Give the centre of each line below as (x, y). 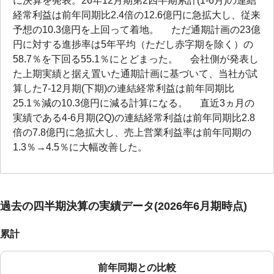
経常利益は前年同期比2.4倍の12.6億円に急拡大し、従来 (137, 15)
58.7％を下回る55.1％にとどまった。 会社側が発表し (136, 59)
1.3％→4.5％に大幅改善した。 (80, 147)
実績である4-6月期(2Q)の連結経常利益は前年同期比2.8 (134, 118)
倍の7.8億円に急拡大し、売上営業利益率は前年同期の (132, 133)
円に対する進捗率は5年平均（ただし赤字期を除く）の (133, 45)
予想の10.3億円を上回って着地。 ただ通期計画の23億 (137, 30)
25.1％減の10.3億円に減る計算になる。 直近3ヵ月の (134, 103)
